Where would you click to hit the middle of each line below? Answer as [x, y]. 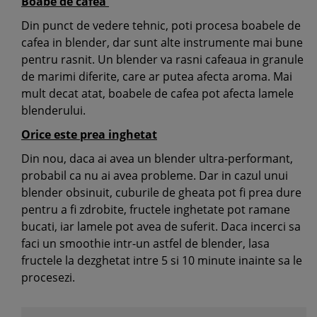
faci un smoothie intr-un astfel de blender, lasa [145, 243]
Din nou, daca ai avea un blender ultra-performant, [157, 158]
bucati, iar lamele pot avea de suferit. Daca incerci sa [161, 226]
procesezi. [50, 277]
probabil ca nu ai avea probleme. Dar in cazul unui [155, 175]
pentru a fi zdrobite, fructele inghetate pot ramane [156, 209]
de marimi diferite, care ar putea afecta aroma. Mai [157, 76]
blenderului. [53, 110]
